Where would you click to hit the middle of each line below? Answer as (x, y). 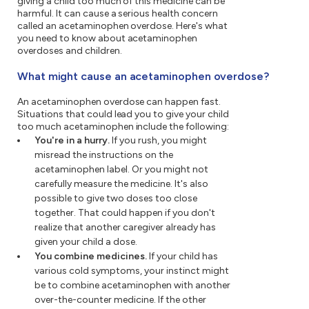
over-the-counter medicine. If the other (120, 300)
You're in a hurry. (72, 141)
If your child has (182, 257)
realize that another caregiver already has (125, 228)
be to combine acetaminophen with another (132, 286)
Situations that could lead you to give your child (123, 114)
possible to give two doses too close (116, 199)
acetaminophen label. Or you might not (121, 170)
